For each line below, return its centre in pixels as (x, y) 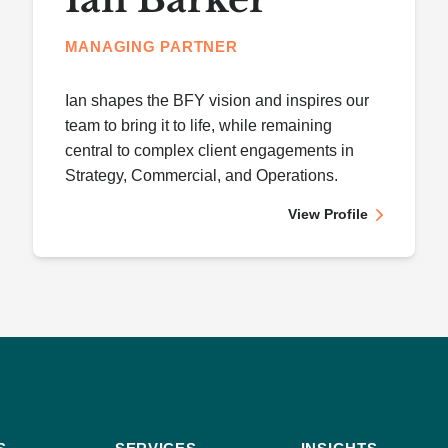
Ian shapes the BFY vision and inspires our (216, 100)
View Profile (328, 214)
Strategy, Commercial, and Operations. (201, 175)
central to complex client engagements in (209, 150)
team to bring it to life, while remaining (198, 125)
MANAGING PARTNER (151, 47)
